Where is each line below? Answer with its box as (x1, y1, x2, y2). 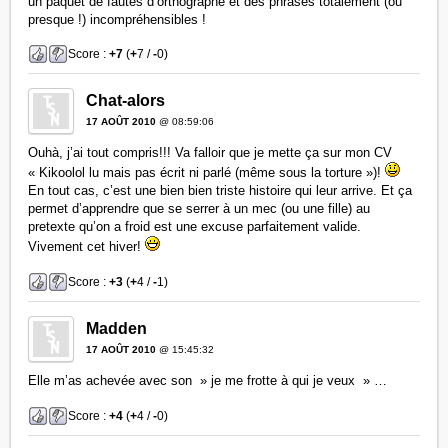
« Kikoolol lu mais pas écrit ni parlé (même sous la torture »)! (28, 165, 386, 181)
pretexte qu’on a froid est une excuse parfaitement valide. (28, 219, 362, 235)
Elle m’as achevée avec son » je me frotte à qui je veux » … (28, 372, 388, 388)
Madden (86, 319, 148, 337)
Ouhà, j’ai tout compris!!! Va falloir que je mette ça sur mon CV (28, 145, 393, 161)
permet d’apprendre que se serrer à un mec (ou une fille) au (28, 201, 371, 217)
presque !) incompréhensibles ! (28, 11, 207, 27)
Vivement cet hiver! (28, 239, 146, 255)
